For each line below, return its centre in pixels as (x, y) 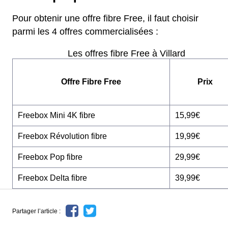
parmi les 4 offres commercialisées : (85, 32)
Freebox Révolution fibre (62, 136)
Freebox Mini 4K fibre (56, 115)
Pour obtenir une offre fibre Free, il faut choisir (105, 18)
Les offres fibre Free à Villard (126, 53)
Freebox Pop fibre (50, 157)
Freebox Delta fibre (52, 178)
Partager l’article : (36, 211)
